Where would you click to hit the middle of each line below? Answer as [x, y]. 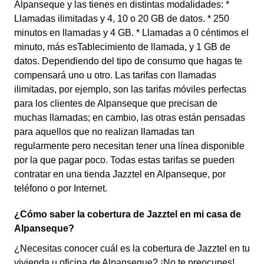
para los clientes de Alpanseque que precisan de [116, 103]
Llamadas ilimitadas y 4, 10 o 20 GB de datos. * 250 [122, 19]
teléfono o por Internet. [61, 188]
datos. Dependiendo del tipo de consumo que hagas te [128, 61]
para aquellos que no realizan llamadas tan [104, 132]
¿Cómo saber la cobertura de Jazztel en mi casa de [128, 214]
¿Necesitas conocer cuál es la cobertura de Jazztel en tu [132, 248]
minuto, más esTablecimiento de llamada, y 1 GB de [122, 47]
